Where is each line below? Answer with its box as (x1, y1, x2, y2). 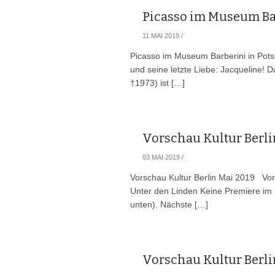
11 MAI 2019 (142, 32, 179, 39)
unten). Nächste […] (130, 199, 208, 209)
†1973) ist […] (130, 78, 185, 88)
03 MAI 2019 (142, 153, 180, 161)
